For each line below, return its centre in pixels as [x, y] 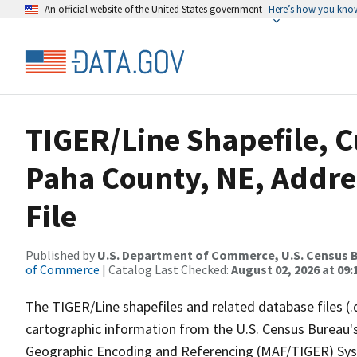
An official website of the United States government [153, 9]
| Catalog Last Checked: [165, 269]
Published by [61, 255]
